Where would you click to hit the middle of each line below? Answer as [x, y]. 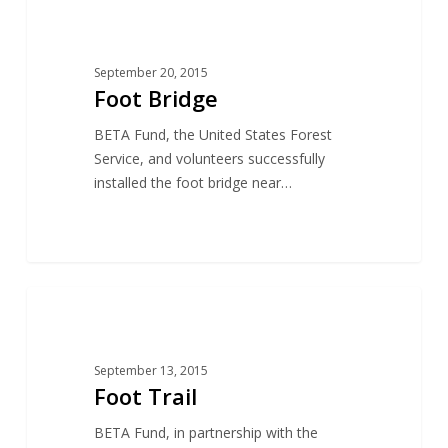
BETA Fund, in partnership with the [205, 432]
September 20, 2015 [150, 72]
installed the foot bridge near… [192, 182]
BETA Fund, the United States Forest [212, 134]
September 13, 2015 [150, 370]
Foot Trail [145, 395]
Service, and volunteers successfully [209, 158]
